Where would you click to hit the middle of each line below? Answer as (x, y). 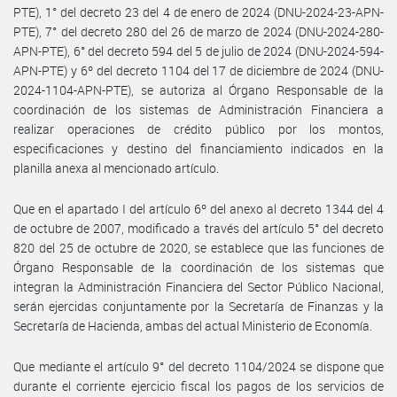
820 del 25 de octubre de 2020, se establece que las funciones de (198, 247)
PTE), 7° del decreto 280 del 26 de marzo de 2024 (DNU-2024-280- (198, 31)
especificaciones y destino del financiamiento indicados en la (198, 148)
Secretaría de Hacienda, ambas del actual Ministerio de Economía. (193, 325)
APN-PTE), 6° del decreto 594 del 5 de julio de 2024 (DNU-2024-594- (198, 51)
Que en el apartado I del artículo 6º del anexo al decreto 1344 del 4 (198, 208)
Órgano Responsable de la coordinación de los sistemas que (198, 267)
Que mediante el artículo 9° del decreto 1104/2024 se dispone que (198, 366)
